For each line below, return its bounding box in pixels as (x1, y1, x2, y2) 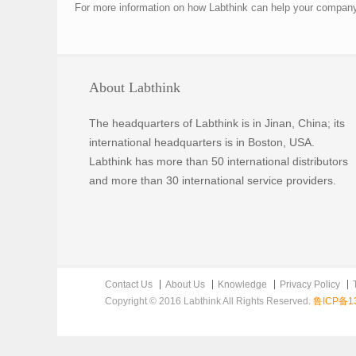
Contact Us (105, 279, 153, 290)
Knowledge (218, 279, 267, 290)
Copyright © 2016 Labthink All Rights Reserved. (105, 296, 313, 307)
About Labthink (89, 79, 180, 95)
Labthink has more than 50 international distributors (89, 155, 348, 168)
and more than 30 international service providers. (89, 174, 336, 187)
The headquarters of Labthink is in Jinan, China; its (89, 117, 345, 130)
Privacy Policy (280, 279, 340, 290)
